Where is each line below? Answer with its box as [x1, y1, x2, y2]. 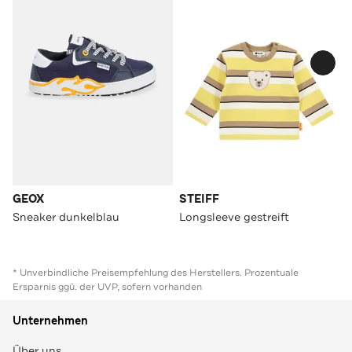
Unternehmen [13, 313, 88, 328]
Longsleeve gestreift [179, 209, 289, 224]
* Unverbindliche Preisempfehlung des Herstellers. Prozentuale [13, 266, 299, 279]
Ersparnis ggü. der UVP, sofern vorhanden [13, 280, 202, 293]
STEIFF [179, 191, 219, 207]
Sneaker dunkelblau [13, 209, 119, 224]
